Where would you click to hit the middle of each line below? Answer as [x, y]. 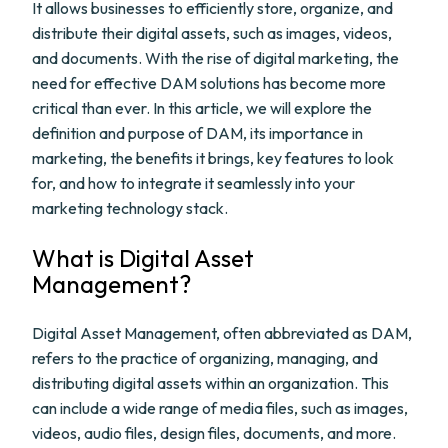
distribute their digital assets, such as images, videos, [212, 33]
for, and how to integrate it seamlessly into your [193, 183]
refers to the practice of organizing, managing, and [205, 358]
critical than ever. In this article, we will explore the [202, 108]
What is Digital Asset [143, 258]
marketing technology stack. [130, 208]
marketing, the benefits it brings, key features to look [213, 158]
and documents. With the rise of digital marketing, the [215, 58]
